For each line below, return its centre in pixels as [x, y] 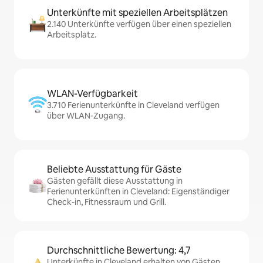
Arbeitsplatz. [72, 35]
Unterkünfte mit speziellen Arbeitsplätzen [137, 13]
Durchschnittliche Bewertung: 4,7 [119, 251]
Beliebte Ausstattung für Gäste [114, 170]
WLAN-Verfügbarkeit [92, 94]
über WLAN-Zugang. [86, 116]
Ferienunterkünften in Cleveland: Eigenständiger [138, 192]
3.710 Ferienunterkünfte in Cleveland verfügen [133, 105]
